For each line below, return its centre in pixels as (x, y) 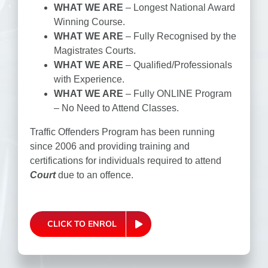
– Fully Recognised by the (179, 36)
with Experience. (89, 80)
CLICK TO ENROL (82, 224)
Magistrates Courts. (95, 51)
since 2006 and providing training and (109, 147)
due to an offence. (95, 175)
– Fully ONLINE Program (177, 94)
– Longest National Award (179, 8)
